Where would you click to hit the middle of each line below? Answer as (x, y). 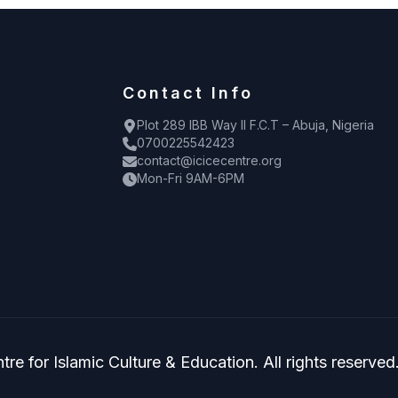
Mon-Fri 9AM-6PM (191, 179)
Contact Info (188, 93)
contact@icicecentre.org (209, 161)
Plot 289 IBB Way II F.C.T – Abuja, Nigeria (255, 125)
